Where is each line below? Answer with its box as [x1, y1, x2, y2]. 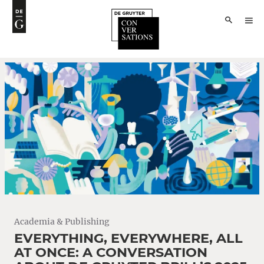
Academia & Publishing [14, 216, 110, 227]
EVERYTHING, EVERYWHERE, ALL [14, 229, 243, 246]
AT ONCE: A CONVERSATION [14, 243, 207, 260]
